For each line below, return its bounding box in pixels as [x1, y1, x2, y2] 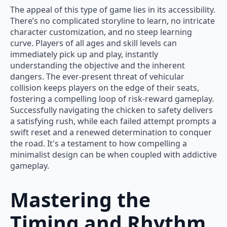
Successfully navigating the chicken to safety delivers [10, 104, 213, 116]
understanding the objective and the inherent [10, 60, 185, 71]
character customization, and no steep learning [10, 26, 192, 38]
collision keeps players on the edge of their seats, [10, 82, 199, 94]
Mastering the [10, 185, 150, 213]
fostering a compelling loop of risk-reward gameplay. [10, 93, 214, 105]
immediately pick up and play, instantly [10, 49, 158, 60]
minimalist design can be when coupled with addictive [10, 149, 217, 161]
